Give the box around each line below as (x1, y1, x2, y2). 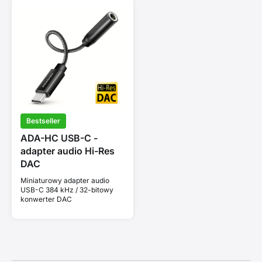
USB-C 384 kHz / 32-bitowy (20, 185, 113, 194)
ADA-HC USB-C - (20, 132, 98, 144)
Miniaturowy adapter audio (20, 175, 109, 185)
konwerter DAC (20, 194, 72, 204)
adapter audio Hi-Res (20, 144, 115, 157)
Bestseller (26, 116, 60, 125)
